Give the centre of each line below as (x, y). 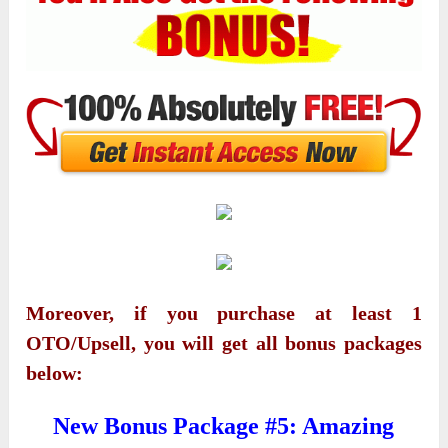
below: (55, 373)
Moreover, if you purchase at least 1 (224, 313)
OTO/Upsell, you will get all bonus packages (224, 343)
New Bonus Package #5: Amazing (224, 426)
